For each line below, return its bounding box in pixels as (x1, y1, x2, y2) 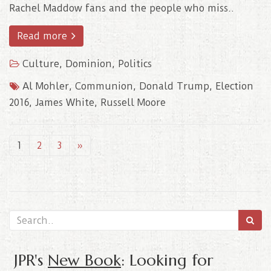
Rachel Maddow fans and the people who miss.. (9, 2, 234, 15)
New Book (48, 250, 121, 270)
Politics (118, 58, 152, 70)
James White (35, 97, 94, 109)
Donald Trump (139, 80, 209, 93)
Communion (75, 80, 133, 93)
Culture (22, 58, 59, 70)
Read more (17, 30, 70, 42)
